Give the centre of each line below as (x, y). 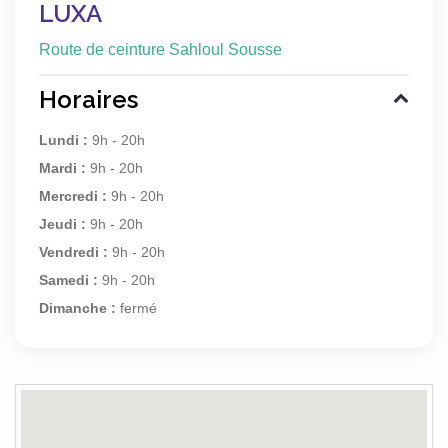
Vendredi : (73, 252)
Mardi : (62, 168)
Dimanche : (77, 308)
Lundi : (63, 140)
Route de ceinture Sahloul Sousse (160, 50)
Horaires (88, 100)
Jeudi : (62, 224)
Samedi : (68, 280)
